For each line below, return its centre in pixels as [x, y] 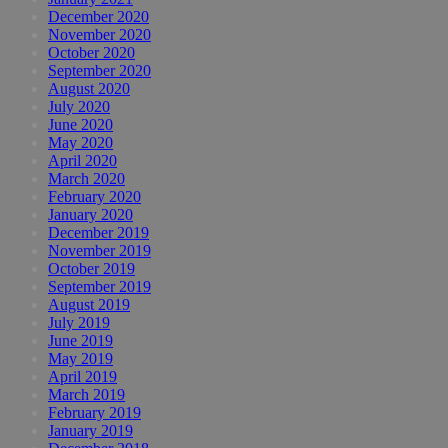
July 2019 [79, 323]
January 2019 [90, 431]
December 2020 [98, 17]
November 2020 [99, 35]
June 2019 [80, 341]
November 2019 [99, 251]
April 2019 [82, 377]
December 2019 [98, 233]
